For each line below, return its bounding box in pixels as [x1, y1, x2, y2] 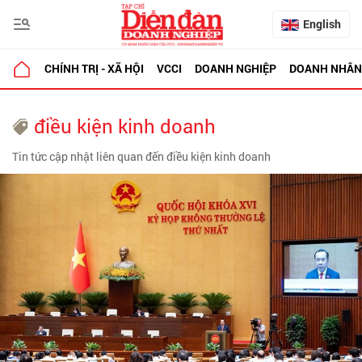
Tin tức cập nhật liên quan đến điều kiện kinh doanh [12, 149, 271, 164]
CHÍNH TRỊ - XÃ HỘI [44, 61, 144, 76]
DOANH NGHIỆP [195, 61, 276, 76]
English [303, 16, 341, 32]
